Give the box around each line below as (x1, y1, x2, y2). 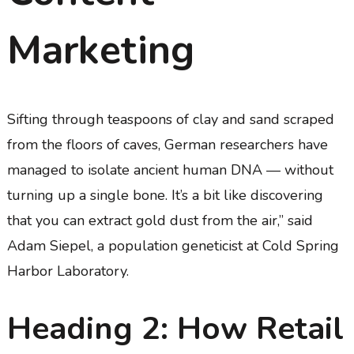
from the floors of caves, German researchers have (6, 134, 328, 154)
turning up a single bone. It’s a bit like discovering (6, 185, 323, 205)
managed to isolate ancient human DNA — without (6, 160, 333, 179)
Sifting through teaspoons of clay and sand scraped (6, 109, 334, 129)
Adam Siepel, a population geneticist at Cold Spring (6, 235, 339, 255)
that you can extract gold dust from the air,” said (6, 210, 313, 230)
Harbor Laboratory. (6, 261, 129, 281)
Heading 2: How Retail (6, 307, 344, 350)
